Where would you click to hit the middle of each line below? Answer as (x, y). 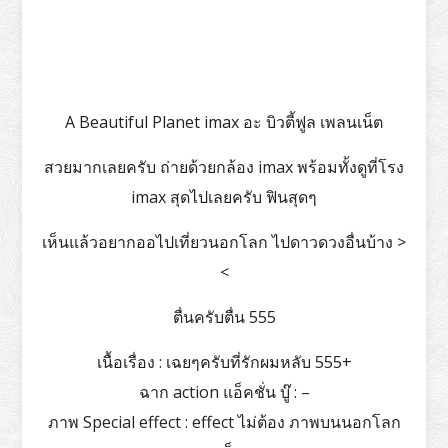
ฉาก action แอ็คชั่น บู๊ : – (224, 391)
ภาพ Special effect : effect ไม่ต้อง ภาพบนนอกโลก (224, 421)
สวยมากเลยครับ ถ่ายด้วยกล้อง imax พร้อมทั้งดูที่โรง (224, 166)
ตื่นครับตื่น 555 (224, 316)
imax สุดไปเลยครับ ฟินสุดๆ (224, 196)
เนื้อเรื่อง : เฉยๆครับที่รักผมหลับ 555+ (224, 361)
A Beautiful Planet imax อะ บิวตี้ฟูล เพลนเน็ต (224, 121)
